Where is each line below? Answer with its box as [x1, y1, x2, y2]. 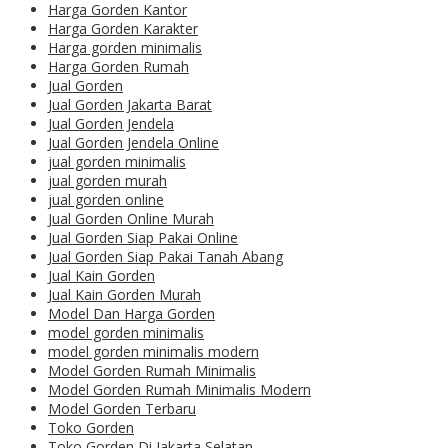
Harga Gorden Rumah [48, 57, 189, 77]
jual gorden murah [48, 171, 167, 191]
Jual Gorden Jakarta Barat [48, 95, 212, 115]
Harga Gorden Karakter [48, 19, 198, 39]
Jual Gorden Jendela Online [48, 133, 219, 153]
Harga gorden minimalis [48, 38, 202, 58]
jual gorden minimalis [48, 152, 186, 172]
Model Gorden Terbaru [48, 399, 196, 419]
